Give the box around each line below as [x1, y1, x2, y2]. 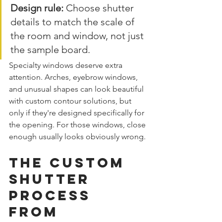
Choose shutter [63, 1, 136, 14]
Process [9, 186, 97, 204]
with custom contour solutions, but [9, 96, 133, 106]
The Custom [9, 154, 131, 171]
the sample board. [10, 43, 90, 55]
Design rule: [10, 1, 63, 14]
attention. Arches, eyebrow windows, [9, 72, 140, 82]
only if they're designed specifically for [9, 108, 146, 117]
